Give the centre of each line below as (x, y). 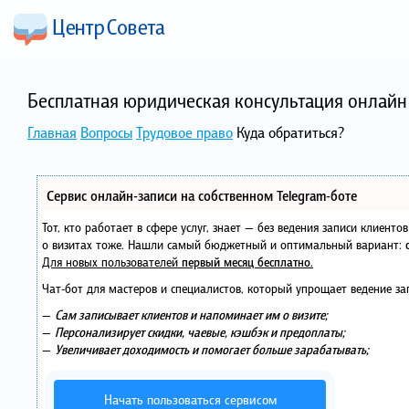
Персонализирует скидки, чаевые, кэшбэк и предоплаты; (200, 332)
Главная (52, 132)
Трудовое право (184, 132)
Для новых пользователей (112, 262)
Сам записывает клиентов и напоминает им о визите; (191, 315)
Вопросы (106, 132)
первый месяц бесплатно (246, 262)
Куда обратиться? (290, 132)
